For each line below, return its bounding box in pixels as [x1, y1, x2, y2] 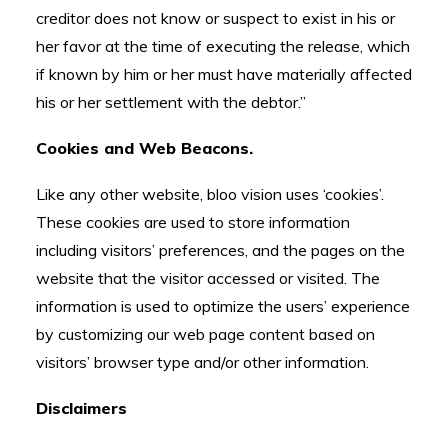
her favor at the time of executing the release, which [36, 36, 410, 56]
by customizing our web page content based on [36, 324, 375, 344]
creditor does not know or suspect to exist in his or [36, 8, 395, 28]
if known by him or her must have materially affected [36, 64, 412, 84]
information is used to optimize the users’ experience [36, 296, 410, 316]
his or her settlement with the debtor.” [36, 92, 306, 112]
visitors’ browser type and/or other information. [36, 352, 369, 372]
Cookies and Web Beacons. [36, 138, 253, 158]
